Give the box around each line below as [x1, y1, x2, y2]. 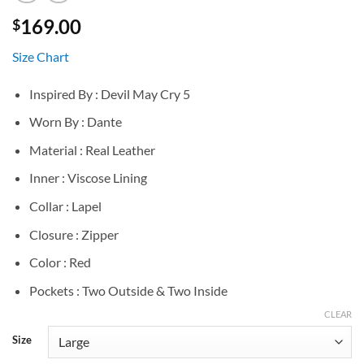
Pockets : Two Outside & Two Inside [28, 282, 227, 298]
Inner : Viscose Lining [28, 170, 147, 186]
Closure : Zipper [28, 226, 119, 242]
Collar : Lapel [28, 198, 102, 214]
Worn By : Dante [28, 114, 122, 130]
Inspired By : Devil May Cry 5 [28, 85, 190, 102]
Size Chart [12, 48, 69, 64]
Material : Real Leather [28, 141, 155, 158]
